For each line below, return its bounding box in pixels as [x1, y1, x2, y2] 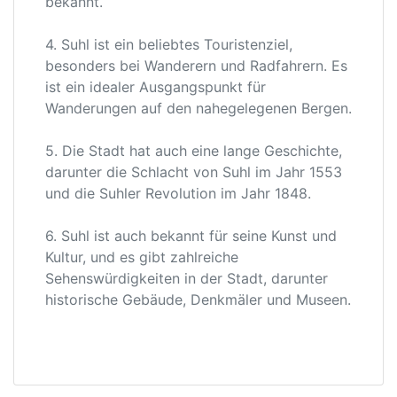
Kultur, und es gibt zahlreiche [45, 248, 238, 266]
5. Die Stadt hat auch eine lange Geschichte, [45, 142, 342, 160]
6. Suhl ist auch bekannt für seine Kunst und [45, 227, 337, 245]
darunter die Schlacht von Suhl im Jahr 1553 [45, 163, 342, 181]
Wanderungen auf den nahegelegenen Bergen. [45, 99, 352, 117]
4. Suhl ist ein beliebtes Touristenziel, [45, 35, 292, 53]
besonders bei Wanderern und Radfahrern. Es [45, 57, 347, 74]
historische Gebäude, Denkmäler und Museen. [45, 291, 351, 308]
